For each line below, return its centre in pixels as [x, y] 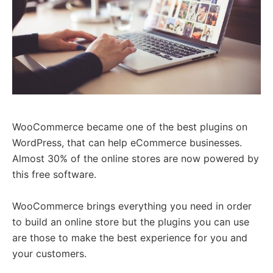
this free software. [54, 175]
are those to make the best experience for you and [130, 238]
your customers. [49, 254]
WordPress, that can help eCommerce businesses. [127, 143]
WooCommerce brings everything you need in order [132, 206]
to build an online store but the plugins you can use [131, 222]
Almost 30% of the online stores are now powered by [136, 159]
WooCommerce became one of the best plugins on [130, 127]
